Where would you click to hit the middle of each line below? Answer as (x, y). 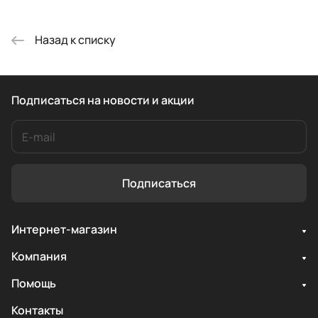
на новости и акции (141, 100)
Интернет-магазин (64, 230)
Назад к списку (75, 40)
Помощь (34, 284)
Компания (39, 257)
